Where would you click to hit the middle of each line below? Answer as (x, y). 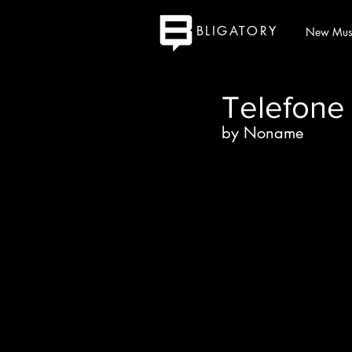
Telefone (283, 107)
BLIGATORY (237, 31)
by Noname (262, 133)
